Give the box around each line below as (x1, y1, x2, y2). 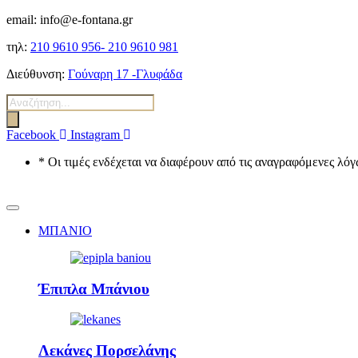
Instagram (70, 128, 120, 141)
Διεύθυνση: (6, 67, 65, 81)
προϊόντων (6, 108, 59, 121)
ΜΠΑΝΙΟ (38, 224, 92, 237)
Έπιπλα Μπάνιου (38, 280, 149, 297)
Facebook (6, 128, 56, 141)
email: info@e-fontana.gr (6, 13, 133, 26)
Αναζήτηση (6, 93, 62, 107)
